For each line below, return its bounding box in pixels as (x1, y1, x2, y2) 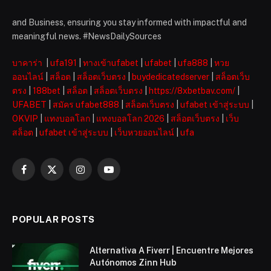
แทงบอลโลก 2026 (96, 114, 165, 124)
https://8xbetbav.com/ (149, 86, 235, 96)
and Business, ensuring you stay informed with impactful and (12, 18, 247, 28)
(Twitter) (51, 182, 85, 192)
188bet (33, 86, 60, 96)
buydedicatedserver (132, 72, 209, 82)
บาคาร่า (12, 58, 42, 68)
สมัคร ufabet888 (53, 100, 119, 110)
